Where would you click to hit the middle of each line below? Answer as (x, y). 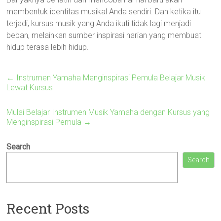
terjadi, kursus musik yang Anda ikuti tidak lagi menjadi (99, 23)
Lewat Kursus (30, 88)
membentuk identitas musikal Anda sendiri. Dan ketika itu (104, 12)
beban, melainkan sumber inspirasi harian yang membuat (104, 35)
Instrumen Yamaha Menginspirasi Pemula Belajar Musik (110, 78)
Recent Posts (48, 208)
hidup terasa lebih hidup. (48, 47)
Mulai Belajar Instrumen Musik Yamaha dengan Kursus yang (108, 112)
